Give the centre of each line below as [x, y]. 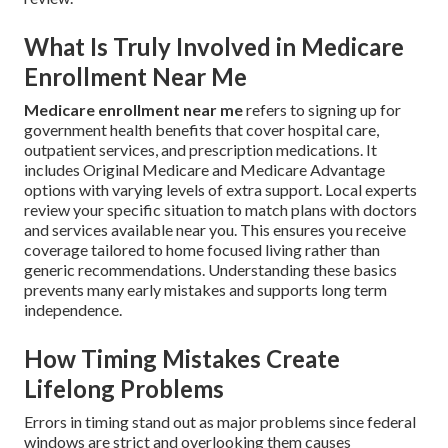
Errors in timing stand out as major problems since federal [220, 422]
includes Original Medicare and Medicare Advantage [204, 170]
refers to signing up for [322, 110]
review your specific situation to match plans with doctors [220, 210]
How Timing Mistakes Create [182, 359]
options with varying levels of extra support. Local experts [220, 190]
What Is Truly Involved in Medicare [214, 47]
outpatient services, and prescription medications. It [200, 150]
